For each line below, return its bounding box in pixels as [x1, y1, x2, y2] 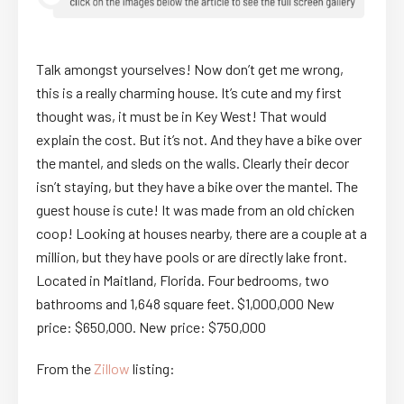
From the [36, 359, 94, 377]
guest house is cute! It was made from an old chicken [36, 200, 354, 218]
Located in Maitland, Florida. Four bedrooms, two [36, 271, 329, 289]
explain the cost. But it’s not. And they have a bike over [36, 130, 362, 148]
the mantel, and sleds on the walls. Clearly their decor [36, 153, 349, 171]
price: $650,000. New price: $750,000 [36, 317, 266, 335]
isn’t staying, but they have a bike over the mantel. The [36, 177, 358, 195]
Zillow [94, 359, 130, 377]
